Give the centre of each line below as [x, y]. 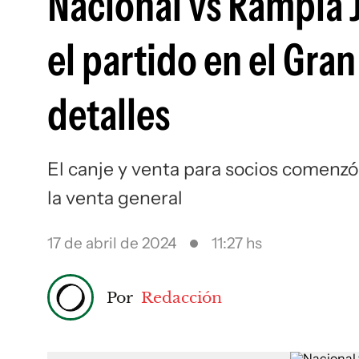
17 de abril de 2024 [112, 243]
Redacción [182, 297]
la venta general [115, 198]
